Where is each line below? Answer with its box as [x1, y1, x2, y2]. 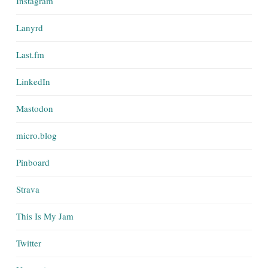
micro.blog [16, 129, 57, 141]
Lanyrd [16, 22, 43, 33]
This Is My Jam [16, 210, 74, 222]
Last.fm [16, 48, 44, 60]
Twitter [16, 237, 41, 249]
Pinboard [16, 156, 50, 168]
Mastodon [16, 102, 53, 114]
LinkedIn [16, 75, 50, 87]
